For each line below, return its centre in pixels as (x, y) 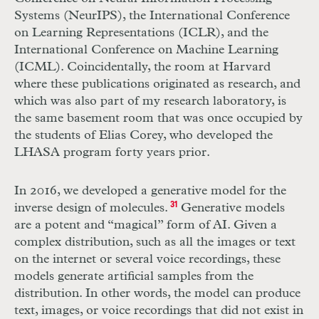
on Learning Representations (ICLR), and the (141, 33)
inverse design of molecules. (91, 208)
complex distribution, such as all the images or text (155, 242)
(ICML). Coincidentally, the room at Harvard (142, 67)
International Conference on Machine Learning (146, 50)
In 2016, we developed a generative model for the (150, 191)
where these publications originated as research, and (157, 84)
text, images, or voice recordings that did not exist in (159, 311)
